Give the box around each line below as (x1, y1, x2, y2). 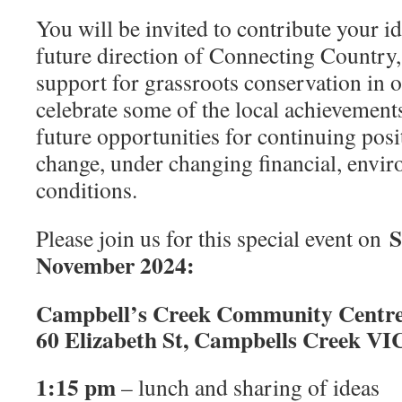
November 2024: (36, 248, 195, 283)
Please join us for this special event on (36, 223, 389, 254)
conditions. (36, 174, 137, 205)
